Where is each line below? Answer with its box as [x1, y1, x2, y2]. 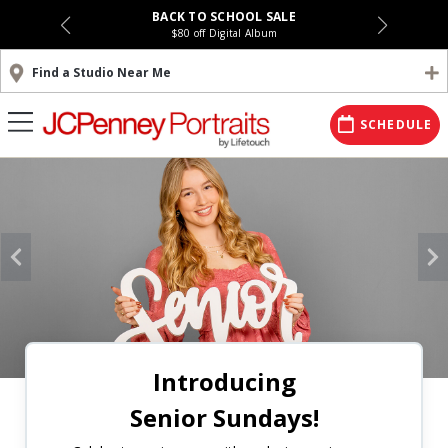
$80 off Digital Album [170, 26, 278, 40]
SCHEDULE [359, 116, 433, 133]
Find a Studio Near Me [32, 64, 171, 81]
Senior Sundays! [129, 401, 319, 435]
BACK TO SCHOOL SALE [152, 8, 296, 25]
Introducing [152, 365, 296, 399]
